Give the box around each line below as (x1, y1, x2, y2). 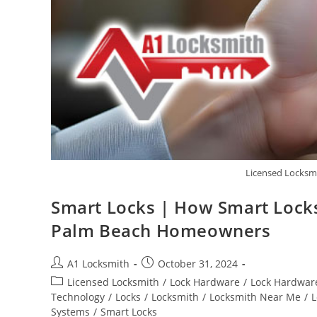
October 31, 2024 (158, 256, 238, 270)
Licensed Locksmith (67, 275, 159, 289)
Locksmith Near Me (209, 289, 301, 304)
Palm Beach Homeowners (51, 218, 271, 242)
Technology (51, 289, 105, 304)
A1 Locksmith (67, 256, 129, 270)
